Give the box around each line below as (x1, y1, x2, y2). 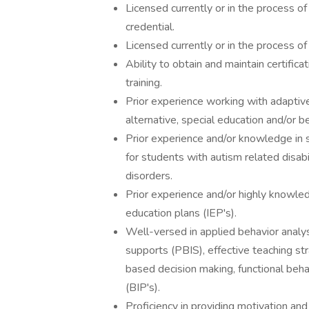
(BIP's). (126, 280, 160, 295)
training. (126, 75, 162, 90)
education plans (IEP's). (126, 206, 237, 221)
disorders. (126, 168, 172, 183)
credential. (126, 19, 175, 34)
